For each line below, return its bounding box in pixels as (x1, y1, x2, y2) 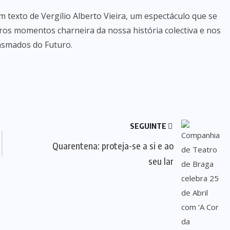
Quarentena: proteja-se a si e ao (52, 140, 174, 151)
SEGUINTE (130, 121, 168, 130)
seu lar (148, 155, 174, 167)
